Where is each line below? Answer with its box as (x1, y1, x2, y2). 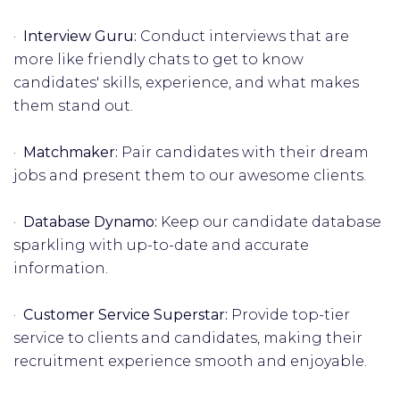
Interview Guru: (23, 28, 140, 45)
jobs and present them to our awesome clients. (13, 167, 366, 184)
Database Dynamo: (23, 213, 161, 230)
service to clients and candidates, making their (13, 329, 362, 346)
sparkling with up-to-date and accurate (13, 237, 309, 254)
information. (13, 260, 108, 277)
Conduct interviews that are (140, 28, 349, 45)
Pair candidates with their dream (121, 144, 369, 161)
